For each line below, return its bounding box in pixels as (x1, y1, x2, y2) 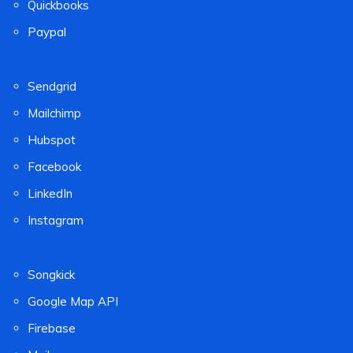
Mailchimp (28, 105, 81, 121)
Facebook (28, 158, 81, 174)
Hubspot (28, 132, 76, 147)
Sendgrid (28, 78, 76, 94)
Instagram (28, 212, 84, 228)
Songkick (28, 266, 75, 282)
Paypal (28, 24, 66, 39)
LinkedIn (28, 185, 72, 201)
